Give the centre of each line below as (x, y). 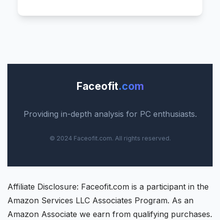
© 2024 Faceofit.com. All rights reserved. (110, 138)
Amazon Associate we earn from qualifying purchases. (110, 214)
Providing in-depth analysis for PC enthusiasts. (110, 114)
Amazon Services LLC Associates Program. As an (100, 200)
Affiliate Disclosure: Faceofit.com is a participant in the (108, 186)
